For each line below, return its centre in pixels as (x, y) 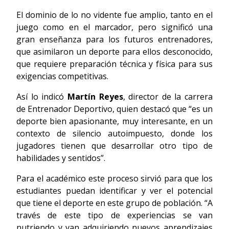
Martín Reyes (95, 97)
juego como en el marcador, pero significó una (114, 27)
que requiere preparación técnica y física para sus (114, 64)
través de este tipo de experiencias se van (114, 215)
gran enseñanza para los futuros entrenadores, (114, 40)
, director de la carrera (168, 97)
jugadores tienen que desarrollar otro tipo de (114, 146)
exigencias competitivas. (62, 76)
